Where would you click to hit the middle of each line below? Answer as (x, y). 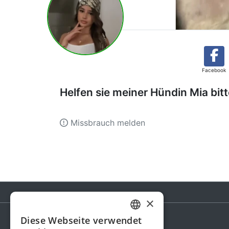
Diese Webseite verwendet (81, 220)
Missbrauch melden (107, 123)
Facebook (214, 70)
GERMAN (144, 223)
